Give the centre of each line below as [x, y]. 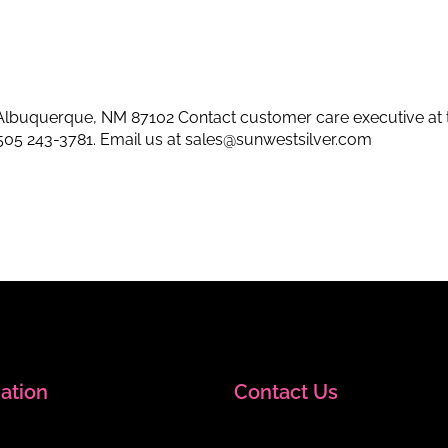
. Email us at [139, 139]
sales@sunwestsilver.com [278, 139]
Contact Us [286, 392]
